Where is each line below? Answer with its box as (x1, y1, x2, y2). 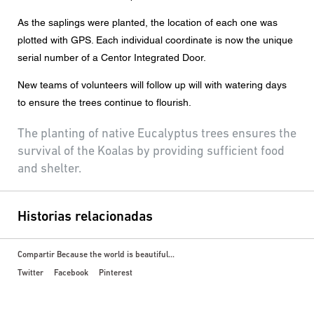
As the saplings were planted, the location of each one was (18, 17, 278, 28)
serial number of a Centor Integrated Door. (18, 52, 206, 63)
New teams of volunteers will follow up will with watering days (18, 79, 287, 90)
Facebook (54, 268, 88, 278)
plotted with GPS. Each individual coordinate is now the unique (18, 34, 293, 46)
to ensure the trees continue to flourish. (18, 97, 191, 108)
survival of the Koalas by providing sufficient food (18, 143, 285, 158)
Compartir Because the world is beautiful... (18, 250, 175, 259)
